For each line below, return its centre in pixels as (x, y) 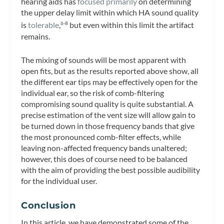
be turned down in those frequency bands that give (108, 126)
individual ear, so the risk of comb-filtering (93, 93)
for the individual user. (59, 181)
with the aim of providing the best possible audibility (111, 170)
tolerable (44, 25)
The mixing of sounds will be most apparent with (104, 60)
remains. (36, 36)
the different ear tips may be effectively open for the (109, 82)
